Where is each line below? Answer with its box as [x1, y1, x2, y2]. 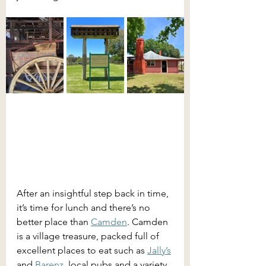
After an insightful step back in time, [17, 188, 171, 199]
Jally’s [147, 245, 171, 256]
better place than [17, 216, 91, 227]
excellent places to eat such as [17, 245, 147, 256]
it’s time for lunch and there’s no [17, 202, 153, 213]
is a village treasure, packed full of [17, 230, 161, 242]
